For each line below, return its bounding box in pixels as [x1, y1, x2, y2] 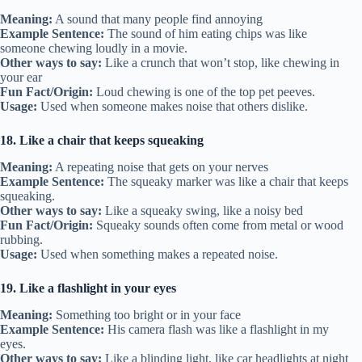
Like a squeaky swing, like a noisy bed [102, 204, 303, 218]
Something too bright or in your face [53, 307, 241, 322]
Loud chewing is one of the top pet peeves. [93, 85, 315, 99]
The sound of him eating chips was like [104, 27, 307, 41]
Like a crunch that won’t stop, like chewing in [102, 56, 339, 70]
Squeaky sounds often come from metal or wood [93, 218, 343, 233]
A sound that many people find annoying [53, 12, 263, 27]
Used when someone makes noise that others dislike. [37, 99, 308, 114]
